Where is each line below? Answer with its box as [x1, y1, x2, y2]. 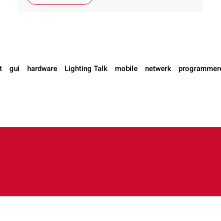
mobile [115, 63, 138, 74]
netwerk [145, 63, 171, 74]
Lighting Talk [65, 63, 108, 74]
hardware [27, 63, 57, 74]
